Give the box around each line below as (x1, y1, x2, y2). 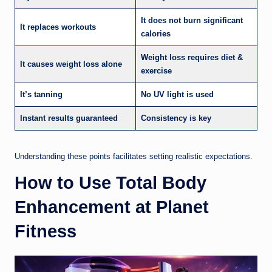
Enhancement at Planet (15, 197, 209, 217)
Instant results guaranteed (20, 113, 118, 123)
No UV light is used (141, 89, 214, 99)
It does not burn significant (141, 15, 243, 25)
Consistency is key (141, 113, 211, 123)
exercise (141, 66, 172, 75)
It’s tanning (20, 89, 63, 99)
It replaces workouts (20, 22, 96, 32)
